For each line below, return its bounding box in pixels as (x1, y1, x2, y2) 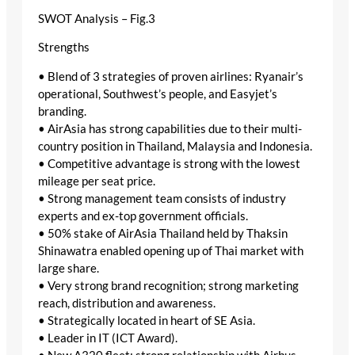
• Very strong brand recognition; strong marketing (38, 278, 299, 292)
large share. (38, 261, 99, 275)
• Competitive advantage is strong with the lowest (38, 156, 300, 170)
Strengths (38, 40, 90, 55)
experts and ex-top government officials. (38, 208, 248, 223)
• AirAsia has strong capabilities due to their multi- (38, 121, 302, 136)
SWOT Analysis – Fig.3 (38, 11, 155, 25)
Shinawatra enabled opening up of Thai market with (38, 243, 303, 258)
